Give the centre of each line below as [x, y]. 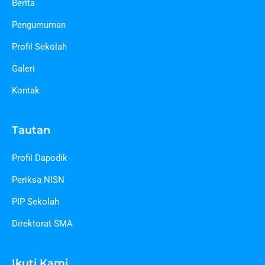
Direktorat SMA [42, 223]
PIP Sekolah [35, 201]
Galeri [23, 68]
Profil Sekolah [39, 46]
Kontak [26, 90]
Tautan [31, 130]
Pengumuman [39, 25]
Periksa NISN [38, 180]
